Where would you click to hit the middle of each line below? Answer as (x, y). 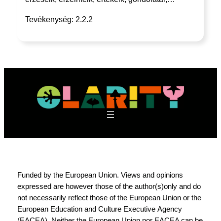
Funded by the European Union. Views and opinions (100, 175)
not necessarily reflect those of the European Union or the (109, 198)
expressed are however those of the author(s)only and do (109, 187)
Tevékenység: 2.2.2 (59, 19)
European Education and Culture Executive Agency (99, 209)
